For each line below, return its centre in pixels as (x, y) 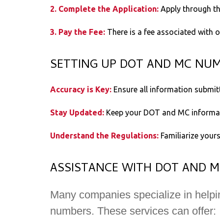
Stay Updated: (78, 113)
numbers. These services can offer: (133, 211)
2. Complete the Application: (105, 9)
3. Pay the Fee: (79, 32)
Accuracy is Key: (82, 90)
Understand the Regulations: (105, 136)
